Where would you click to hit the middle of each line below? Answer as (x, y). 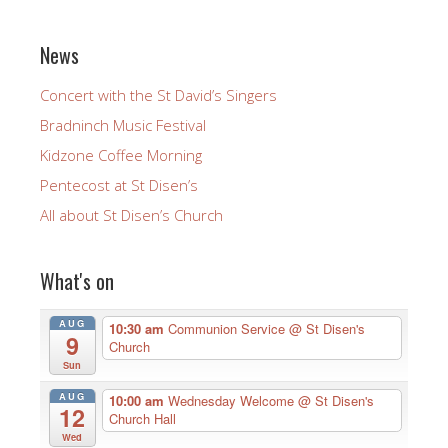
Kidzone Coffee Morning (121, 154)
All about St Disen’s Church (131, 214)
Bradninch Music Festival (123, 124)
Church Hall (142, 419)
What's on (77, 280)
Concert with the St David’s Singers (158, 94)
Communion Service (228, 328)
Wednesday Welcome (232, 401)
